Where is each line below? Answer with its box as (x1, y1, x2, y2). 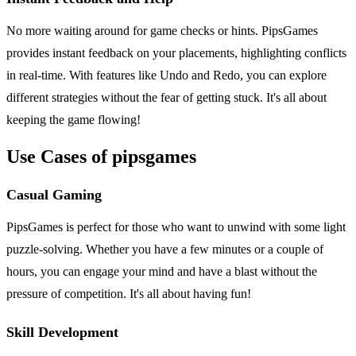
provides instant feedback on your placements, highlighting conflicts (6, 45, 346, 60)
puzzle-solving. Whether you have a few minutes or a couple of (6, 242, 323, 257)
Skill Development (6, 324, 118, 341)
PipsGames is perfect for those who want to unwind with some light (6, 220, 346, 234)
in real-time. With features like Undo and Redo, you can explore (6, 68, 327, 82)
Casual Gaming (6, 187, 102, 203)
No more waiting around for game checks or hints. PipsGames (6, 23, 318, 37)
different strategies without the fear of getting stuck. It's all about (6, 90, 327, 104)
